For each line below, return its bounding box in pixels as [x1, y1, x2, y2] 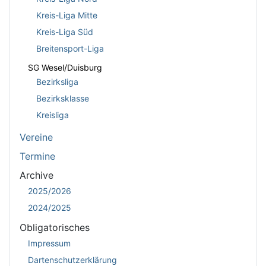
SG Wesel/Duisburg [28, 62, 102, 72]
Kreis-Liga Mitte [36, 10, 97, 20]
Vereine [20, 131, 53, 143]
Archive [20, 169, 53, 181]
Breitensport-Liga [36, 43, 104, 53]
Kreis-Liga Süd [36, 27, 93, 37]
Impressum [28, 237, 71, 248]
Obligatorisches [20, 221, 90, 233]
